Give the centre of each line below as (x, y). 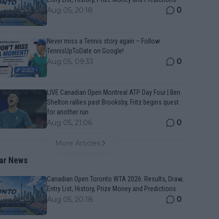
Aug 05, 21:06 (69, 123)
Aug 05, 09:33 (70, 62)
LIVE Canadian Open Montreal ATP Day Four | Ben (114, 92)
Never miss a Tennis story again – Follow (103, 41)
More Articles (78, 143)
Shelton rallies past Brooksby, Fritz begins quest (113, 102)
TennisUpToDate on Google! (85, 51)
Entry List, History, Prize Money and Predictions (111, 189)
